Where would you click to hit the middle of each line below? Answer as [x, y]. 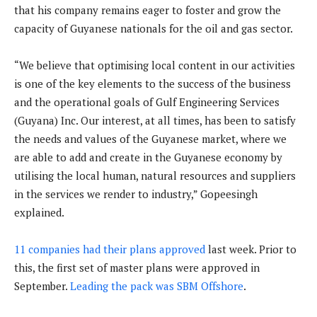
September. [42, 286]
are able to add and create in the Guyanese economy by [148, 157]
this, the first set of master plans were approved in [137, 268]
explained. [39, 213]
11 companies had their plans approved [110, 249]
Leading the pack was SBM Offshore [157, 286]
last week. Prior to [251, 249]
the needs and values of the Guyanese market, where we [150, 139]
